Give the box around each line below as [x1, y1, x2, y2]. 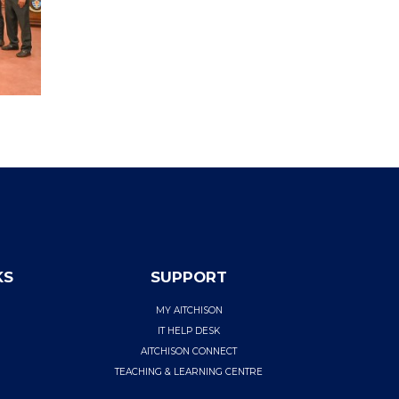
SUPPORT [151, 267, 228, 286]
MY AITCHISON [155, 304, 223, 316]
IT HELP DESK [158, 324, 221, 337]
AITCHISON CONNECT [141, 345, 238, 357]
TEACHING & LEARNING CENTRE [115, 365, 264, 378]
